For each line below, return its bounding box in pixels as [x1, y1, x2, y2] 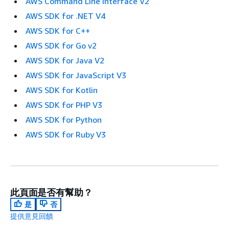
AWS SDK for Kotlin [26, 85, 98, 96]
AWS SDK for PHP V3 [26, 100, 102, 110]
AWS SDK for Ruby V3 [26, 129, 106, 140]
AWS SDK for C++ [26, 26, 90, 36]
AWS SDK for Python [26, 114, 102, 125]
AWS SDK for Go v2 [26, 40, 97, 51]
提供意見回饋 [10, 212, 53, 221]
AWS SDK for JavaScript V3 [26, 70, 126, 81]
